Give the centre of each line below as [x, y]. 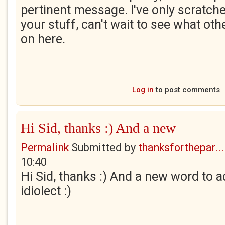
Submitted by [103, 147]
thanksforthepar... [181, 147]
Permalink [45, 147]
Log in [143, 90]
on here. [43, 39]
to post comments [187, 90]
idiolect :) [46, 191]
